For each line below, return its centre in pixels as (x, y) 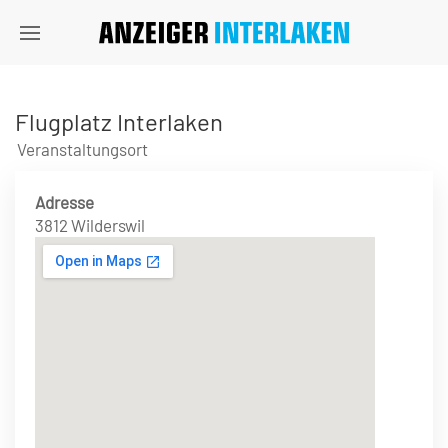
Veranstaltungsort (82, 149)
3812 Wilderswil (90, 225)
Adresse (64, 202)
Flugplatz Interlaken (119, 121)
